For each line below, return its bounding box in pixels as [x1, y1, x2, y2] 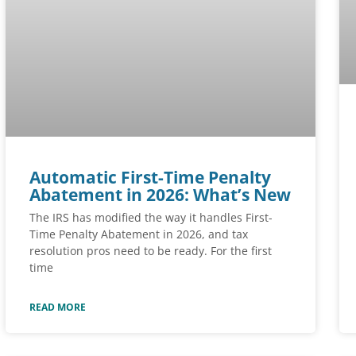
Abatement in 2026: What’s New [29, 183, 291, 206]
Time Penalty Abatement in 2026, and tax [29, 226, 248, 242]
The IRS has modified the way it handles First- [29, 209, 273, 225]
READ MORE [29, 300, 86, 314]
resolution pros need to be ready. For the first [29, 242, 272, 258]
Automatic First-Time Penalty [29, 165, 271, 188]
